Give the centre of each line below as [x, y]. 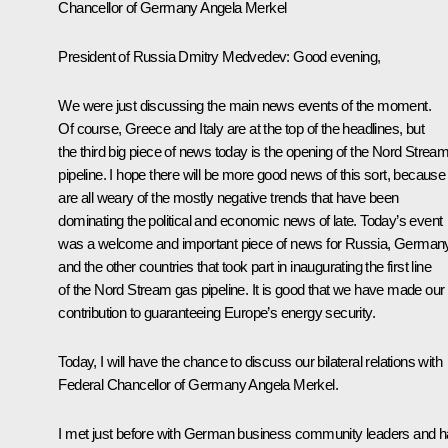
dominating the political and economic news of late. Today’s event [250, 220]
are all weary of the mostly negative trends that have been [228, 197]
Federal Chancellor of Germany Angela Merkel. [198, 384]
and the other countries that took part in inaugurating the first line [244, 266]
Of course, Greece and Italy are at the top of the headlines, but [241, 128]
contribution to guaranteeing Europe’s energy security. [216, 312]
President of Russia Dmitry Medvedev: [174, 56]
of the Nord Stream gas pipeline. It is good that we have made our [251, 289]
